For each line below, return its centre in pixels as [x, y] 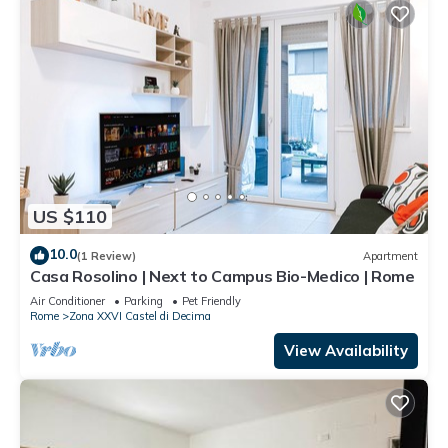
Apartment [390, 255]
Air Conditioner [67, 301]
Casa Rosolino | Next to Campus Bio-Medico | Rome [222, 276]
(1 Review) [106, 255]
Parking [143, 301]
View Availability [346, 351]
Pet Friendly [211, 301]
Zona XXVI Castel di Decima [140, 316]
